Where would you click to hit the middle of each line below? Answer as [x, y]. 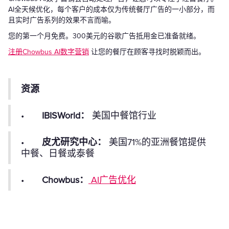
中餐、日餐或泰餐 [58, 153]
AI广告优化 [113, 180]
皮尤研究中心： [75, 142]
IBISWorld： [67, 115]
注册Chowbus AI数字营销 [49, 52]
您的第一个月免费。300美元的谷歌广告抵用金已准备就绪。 [104, 36]
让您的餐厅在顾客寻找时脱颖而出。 [147, 52]
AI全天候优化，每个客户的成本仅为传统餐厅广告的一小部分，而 [111, 9]
